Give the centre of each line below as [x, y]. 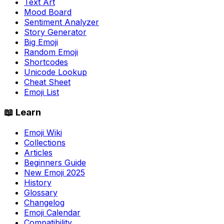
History [38, 182]
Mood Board [48, 12]
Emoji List [41, 92]
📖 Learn [22, 112]
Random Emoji [51, 52]
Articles [38, 152]
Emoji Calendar [52, 212]
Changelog [44, 202]
